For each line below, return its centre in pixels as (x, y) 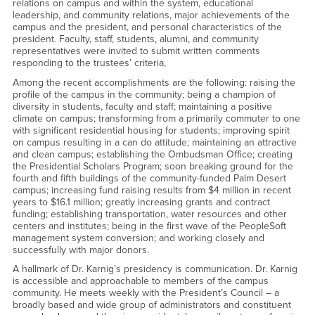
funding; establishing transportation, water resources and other (149, 214)
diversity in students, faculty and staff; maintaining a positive (142, 106)
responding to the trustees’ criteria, (89, 63)
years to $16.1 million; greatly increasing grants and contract (141, 202)
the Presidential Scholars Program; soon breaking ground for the (153, 166)
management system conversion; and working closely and (138, 238)
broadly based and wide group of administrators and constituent (152, 305)
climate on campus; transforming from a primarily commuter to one (156, 118)
